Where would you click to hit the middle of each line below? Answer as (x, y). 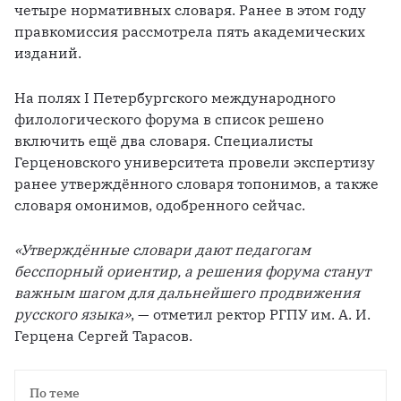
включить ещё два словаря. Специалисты (164, 141)
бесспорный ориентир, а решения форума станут (192, 272)
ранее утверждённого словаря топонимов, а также (196, 184)
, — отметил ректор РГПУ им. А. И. (251, 315)
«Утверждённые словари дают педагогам (162, 250)
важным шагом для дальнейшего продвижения (187, 293)
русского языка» (73, 315)
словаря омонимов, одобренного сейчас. (160, 205)
